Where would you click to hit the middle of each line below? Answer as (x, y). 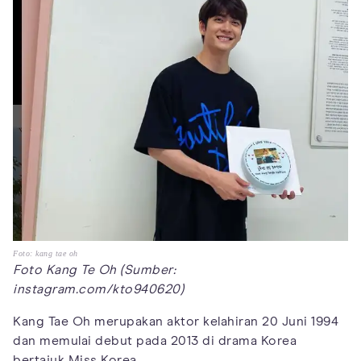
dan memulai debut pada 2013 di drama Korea (155, 341)
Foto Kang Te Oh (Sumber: (94, 270)
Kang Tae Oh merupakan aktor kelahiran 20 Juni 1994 (176, 322)
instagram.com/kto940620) (98, 290)
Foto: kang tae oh (46, 254)
